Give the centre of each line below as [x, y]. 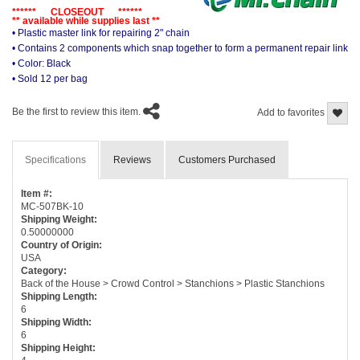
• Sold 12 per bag [50, 78]
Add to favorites [292, 112]
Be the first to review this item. [76, 111]
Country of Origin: [61, 245]
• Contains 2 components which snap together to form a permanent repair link [180, 48]
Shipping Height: [58, 348]
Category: [44, 270]
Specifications [55, 160]
